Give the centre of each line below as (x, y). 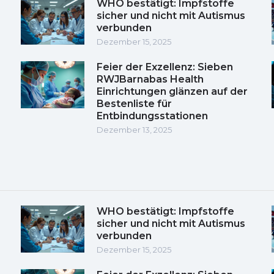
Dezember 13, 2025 (134, 129)
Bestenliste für (134, 103)
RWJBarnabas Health (150, 79)
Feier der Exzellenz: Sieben (165, 67)
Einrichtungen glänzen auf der (172, 91)
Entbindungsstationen (152, 116)
